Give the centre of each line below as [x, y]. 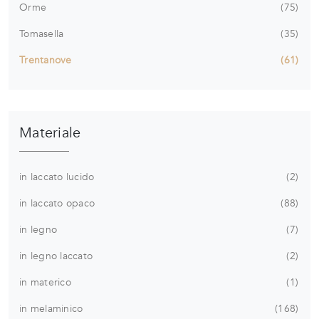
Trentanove [46, 60]
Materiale [50, 132]
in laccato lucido [57, 177]
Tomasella [42, 33]
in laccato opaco [57, 203]
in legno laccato [56, 256]
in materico [45, 282]
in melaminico [51, 308]
